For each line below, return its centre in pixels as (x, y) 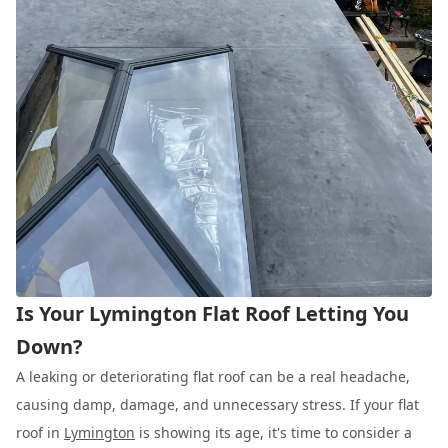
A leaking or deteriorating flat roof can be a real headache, (213, 376)
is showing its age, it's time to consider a (273, 432)
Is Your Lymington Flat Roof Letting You (212, 313)
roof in (40, 432)
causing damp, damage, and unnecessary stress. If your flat (217, 404)
